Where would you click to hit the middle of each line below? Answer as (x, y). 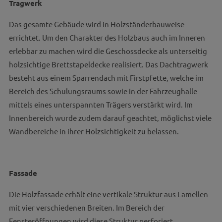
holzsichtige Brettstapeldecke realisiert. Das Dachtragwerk (108, 64)
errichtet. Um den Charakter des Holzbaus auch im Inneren (107, 37)
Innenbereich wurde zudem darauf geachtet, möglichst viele (110, 118)
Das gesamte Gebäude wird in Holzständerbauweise (96, 24)
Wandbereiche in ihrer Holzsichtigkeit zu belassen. (94, 131)
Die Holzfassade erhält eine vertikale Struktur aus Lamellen (108, 194)
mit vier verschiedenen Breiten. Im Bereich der (86, 207)
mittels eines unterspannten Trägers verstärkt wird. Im (101, 104)
